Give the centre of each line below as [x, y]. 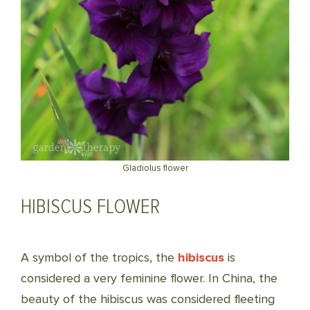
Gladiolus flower [155, 168]
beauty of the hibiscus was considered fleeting [148, 299]
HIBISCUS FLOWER [90, 207]
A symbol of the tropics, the [99, 257]
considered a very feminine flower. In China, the [149, 278]
